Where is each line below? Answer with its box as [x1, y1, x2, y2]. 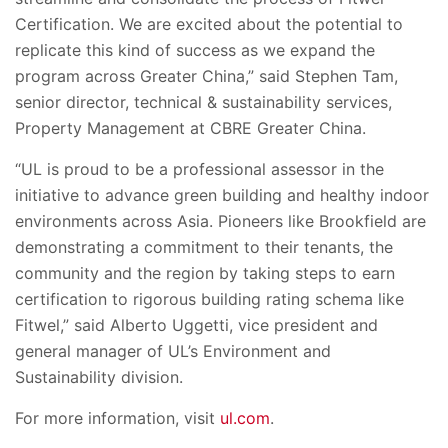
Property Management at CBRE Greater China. [15, 117, 366, 138]
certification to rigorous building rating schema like [15, 288, 404, 309]
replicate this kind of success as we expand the [15, 39, 375, 60]
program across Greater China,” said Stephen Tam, [15, 65, 398, 86]
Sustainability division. [15, 366, 183, 387]
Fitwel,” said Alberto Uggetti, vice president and [15, 314, 378, 335]
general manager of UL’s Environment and [15, 340, 331, 361]
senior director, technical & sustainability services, [15, 91, 392, 112]
